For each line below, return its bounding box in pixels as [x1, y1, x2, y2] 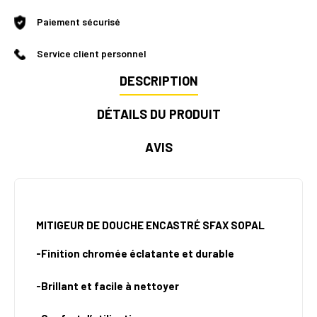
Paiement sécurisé [37, 16, 120, 28]
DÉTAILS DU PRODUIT [96, 106, 221, 122]
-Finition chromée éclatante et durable [36, 247, 234, 260]
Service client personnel [37, 47, 146, 60]
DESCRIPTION [119, 73, 198, 89]
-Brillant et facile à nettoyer [36, 279, 179, 293]
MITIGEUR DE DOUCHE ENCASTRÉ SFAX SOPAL [36, 219, 265, 232]
